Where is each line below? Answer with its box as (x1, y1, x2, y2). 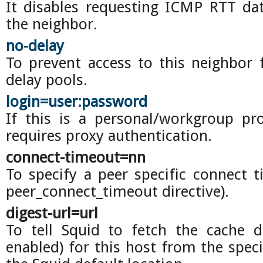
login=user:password (6, 93, 147, 110)
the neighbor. (6, 15, 97, 33)
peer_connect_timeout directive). (6, 183, 229, 200)
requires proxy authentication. (6, 127, 212, 144)
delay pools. (6, 71, 87, 89)
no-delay (6, 37, 64, 55)
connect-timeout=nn (6, 149, 146, 166)
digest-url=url (6, 204, 98, 222)
